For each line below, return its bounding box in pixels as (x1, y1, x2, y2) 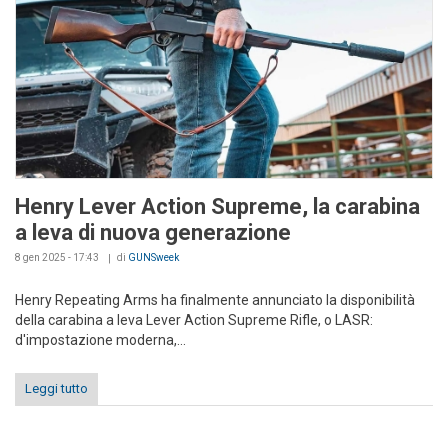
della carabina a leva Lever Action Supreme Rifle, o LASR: (15, 311, 373, 328)
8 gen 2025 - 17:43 (15, 251, 99, 263)
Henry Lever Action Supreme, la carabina (15, 193, 420, 219)
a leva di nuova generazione (15, 219, 291, 245)
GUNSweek (128, 251, 179, 263)
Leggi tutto (25, 380, 88, 396)
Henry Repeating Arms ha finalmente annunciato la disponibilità (15, 291, 415, 308)
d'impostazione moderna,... (15, 331, 186, 348)
